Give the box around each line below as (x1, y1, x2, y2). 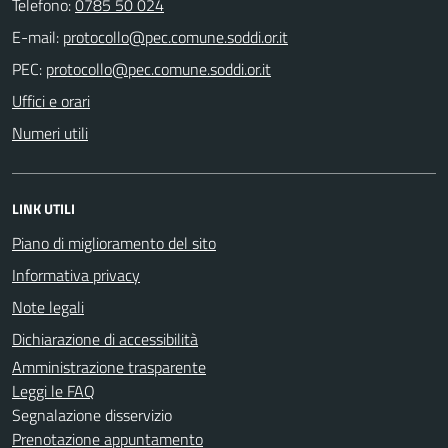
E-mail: (12, 24, 59, 49)
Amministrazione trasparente (12, 354, 206, 379)
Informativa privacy (12, 262, 140, 287)
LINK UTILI (12, 197, 75, 219)
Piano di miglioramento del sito (12, 230, 216, 255)
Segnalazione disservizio (12, 402, 172, 427)
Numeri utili (12, 120, 88, 145)
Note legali (12, 294, 84, 319)
